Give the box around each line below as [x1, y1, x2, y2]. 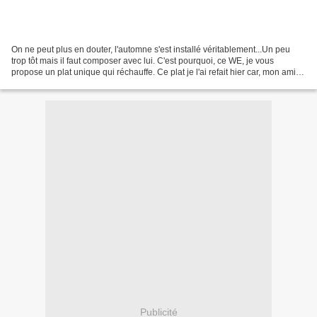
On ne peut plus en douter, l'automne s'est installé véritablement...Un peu [11, 44, 290, 54]
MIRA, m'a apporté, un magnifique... [11, 78, 148, 88]
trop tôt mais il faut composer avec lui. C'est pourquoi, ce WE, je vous [11, 55, 274, 66]
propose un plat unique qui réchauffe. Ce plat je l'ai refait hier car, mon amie [11, 67, 301, 77]
